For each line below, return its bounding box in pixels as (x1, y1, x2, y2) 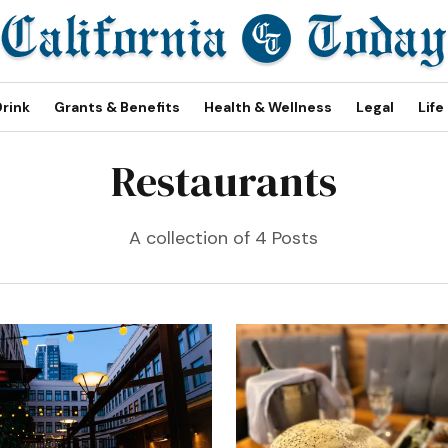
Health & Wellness (204, 98, 332, 116)
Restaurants (111, 152, 337, 210)
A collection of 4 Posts (129, 226, 319, 250)
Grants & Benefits (54, 98, 180, 116)
